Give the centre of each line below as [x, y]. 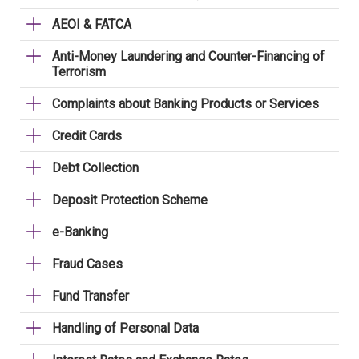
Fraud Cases [87, 264]
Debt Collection [95, 168]
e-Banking [80, 232]
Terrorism [79, 72]
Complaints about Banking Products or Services [186, 104]
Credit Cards [87, 136]
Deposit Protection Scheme [130, 200]
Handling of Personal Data [125, 328]
